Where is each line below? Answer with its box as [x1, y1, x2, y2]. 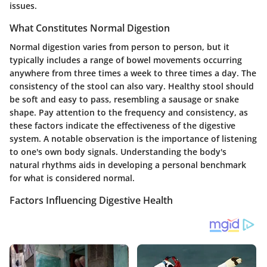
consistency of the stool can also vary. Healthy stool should [10, 80, 254, 92]
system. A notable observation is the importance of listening [10, 133, 257, 145]
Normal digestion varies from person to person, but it [10, 41, 229, 53]
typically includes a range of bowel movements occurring [10, 54, 242, 66]
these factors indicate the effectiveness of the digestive [10, 120, 235, 132]
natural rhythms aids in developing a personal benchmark [10, 159, 246, 171]
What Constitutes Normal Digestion [10, 21, 170, 35]
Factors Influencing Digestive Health [10, 194, 173, 207]
